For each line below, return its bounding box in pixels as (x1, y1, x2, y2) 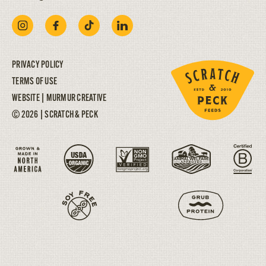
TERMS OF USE (12, 77, 57, 87)
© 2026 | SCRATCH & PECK (12, 110, 98, 121)
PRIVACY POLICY (12, 61, 64, 71)
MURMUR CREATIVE (46, 94, 107, 104)
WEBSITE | (12, 94, 46, 104)
